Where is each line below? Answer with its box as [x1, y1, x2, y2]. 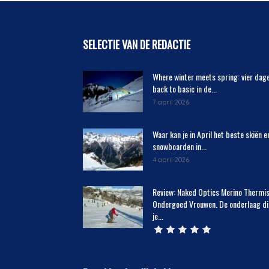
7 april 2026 [153, 98, 189, 106]
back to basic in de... [153, 82, 217, 95]
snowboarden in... [153, 140, 207, 153]
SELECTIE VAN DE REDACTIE [83, 37, 190, 52]
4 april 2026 [153, 156, 189, 164]
